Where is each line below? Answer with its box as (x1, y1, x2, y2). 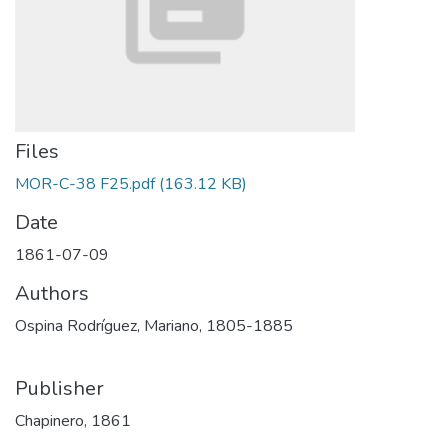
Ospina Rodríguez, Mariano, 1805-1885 (15, 315, 293, 337)
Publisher (15, 375, 104, 402)
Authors (15, 280, 89, 307)
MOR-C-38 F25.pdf (15, 173, 155, 195)
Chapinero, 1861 (15, 410, 131, 432)
